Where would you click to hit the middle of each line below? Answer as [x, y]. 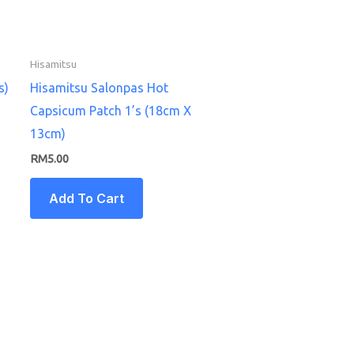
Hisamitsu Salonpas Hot [99, 87]
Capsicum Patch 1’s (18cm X [110, 110]
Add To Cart [86, 198]
